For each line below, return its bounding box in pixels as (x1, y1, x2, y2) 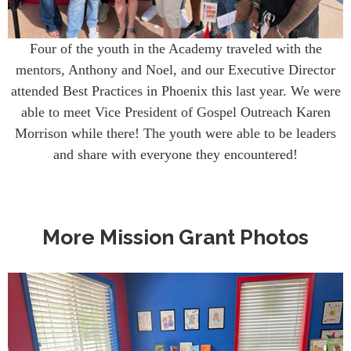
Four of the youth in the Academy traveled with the (29, 40, 322, 56)
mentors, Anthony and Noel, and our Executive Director (16, 61, 335, 78)
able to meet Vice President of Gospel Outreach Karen (20, 103, 331, 120)
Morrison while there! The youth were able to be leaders (15, 125, 336, 141)
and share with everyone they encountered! (53, 146, 298, 162)
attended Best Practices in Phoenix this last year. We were (10, 82, 341, 99)
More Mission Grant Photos (42, 225, 309, 250)
